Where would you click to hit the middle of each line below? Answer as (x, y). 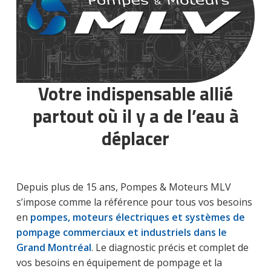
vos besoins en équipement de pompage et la (119, 263)
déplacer (135, 139)
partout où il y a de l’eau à (135, 116)
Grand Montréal (54, 248)
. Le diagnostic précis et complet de (170, 248)
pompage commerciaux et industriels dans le (121, 233)
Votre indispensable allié (135, 94)
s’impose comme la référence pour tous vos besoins (134, 202)
